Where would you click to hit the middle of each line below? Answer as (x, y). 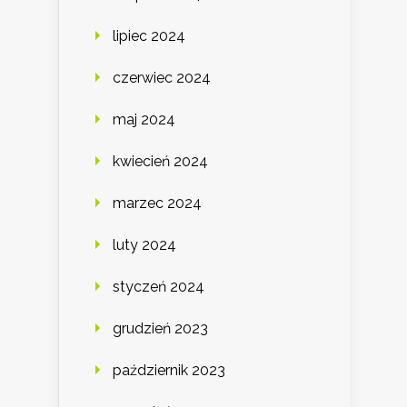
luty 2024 (144, 245)
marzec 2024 (157, 203)
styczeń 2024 (159, 287)
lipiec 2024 (149, 36)
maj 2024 (144, 120)
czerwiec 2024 (162, 78)
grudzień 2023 (160, 329)
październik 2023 (169, 371)
